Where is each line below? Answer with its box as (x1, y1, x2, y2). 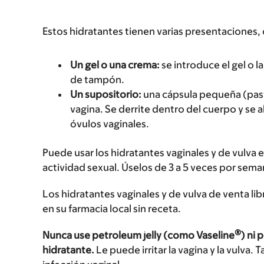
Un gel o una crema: (70, 59, 160, 71)
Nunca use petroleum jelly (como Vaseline (42, 229, 235, 242)
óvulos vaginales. (70, 118, 149, 130)
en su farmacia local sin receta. (42, 203, 181, 215)
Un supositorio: (70, 88, 141, 101)
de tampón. (70, 74, 124, 86)
